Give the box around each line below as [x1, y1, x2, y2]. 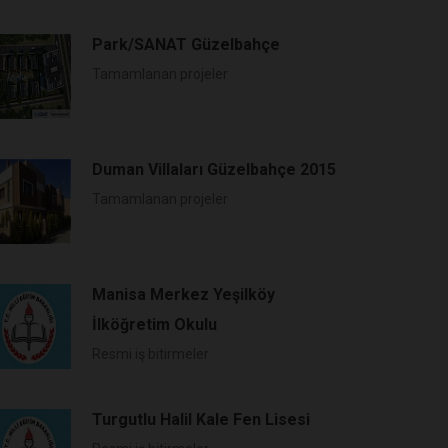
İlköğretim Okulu [92, 315, 217, 334]
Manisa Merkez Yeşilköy [92, 285, 275, 304]
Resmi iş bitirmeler [92, 346, 209, 362]
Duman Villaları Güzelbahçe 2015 [92, 160, 336, 179]
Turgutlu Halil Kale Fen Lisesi [92, 410, 310, 429]
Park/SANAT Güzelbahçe [92, 35, 280, 54]
